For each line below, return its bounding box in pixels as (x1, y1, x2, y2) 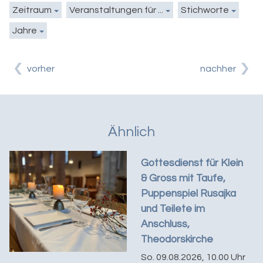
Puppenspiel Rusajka (141, 188, 237, 200)
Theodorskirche (141, 234, 214, 245)
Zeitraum (12, 5, 52, 15)
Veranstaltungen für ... (69, 5, 163, 15)
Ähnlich (108, 124, 155, 140)
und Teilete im (141, 204, 205, 215)
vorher (27, 64, 55, 74)
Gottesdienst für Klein (141, 158, 244, 169)
